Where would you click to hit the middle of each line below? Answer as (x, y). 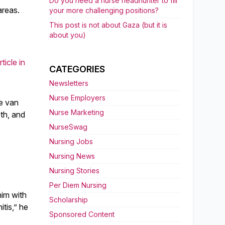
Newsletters (69, 83)
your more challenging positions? (104, 10)
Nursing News (72, 156)
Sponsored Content (82, 214)
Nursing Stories (74, 171)
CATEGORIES (77, 69)
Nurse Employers (77, 98)
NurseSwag (68, 127)
